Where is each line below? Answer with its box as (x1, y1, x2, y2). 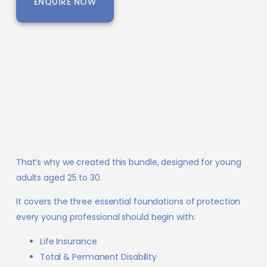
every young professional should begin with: (15, 211, 195, 223)
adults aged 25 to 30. (15, 171, 102, 184)
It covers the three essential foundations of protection (15, 195, 241, 208)
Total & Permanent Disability (39, 250, 157, 263)
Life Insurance (39, 235, 97, 247)
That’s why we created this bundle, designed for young (15, 156, 241, 168)
